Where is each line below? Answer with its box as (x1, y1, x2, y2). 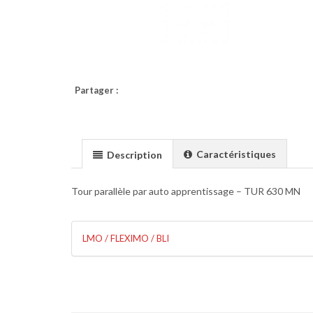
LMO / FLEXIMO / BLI (82, 233, 169, 244)
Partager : (75, 85, 118, 96)
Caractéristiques (194, 148, 276, 160)
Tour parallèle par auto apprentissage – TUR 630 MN (71, 185, 300, 197)
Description (105, 149, 162, 161)
